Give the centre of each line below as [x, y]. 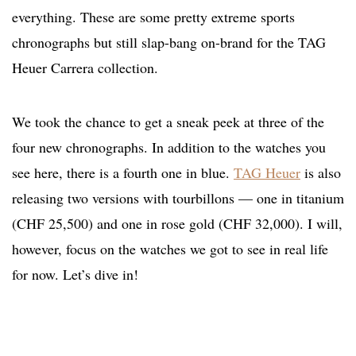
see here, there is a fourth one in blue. [123, 173]
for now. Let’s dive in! [75, 275]
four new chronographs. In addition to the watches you [169, 147]
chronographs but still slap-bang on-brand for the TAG [169, 43]
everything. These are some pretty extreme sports [153, 17]
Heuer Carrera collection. [85, 68]
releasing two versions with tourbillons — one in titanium [178, 198]
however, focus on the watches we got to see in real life [170, 249]
